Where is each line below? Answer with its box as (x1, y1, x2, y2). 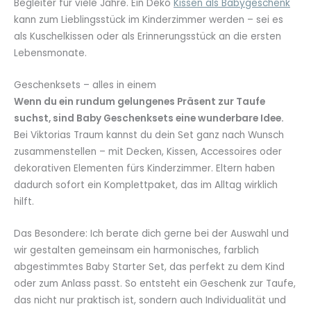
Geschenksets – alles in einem (14, 78, 156, 92)
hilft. (14, 195, 34, 209)
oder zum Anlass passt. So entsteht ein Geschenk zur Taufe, (14, 277, 296, 291)
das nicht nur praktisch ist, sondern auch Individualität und (14, 294, 286, 308)
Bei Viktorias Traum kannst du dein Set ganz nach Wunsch (14, 128, 284, 142)
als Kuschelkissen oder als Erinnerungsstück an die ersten (14, 30, 281, 44)
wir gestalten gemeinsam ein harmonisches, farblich (14, 244, 259, 258)
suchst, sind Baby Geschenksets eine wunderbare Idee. (14, 112, 284, 126)
